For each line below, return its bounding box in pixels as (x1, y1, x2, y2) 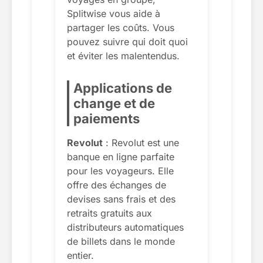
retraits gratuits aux (67, 207, 152, 219)
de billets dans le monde (67, 235, 175, 247)
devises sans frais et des (67, 193, 176, 205)
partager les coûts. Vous (67, 21, 174, 33)
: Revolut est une (103, 136, 179, 149)
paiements (73, 110, 140, 126)
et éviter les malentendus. (67, 49, 180, 62)
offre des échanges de (67, 178, 166, 191)
